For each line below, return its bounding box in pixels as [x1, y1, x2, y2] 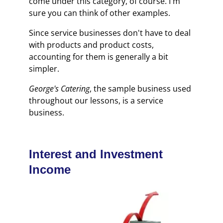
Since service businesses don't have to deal [29, 27, 191, 38]
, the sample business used [90, 83, 192, 94]
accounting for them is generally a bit [29, 51, 169, 62]
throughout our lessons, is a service [29, 95, 164, 106]
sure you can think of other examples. [29, 7, 171, 18]
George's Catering [29, 83, 90, 94]
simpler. [29, 63, 60, 74]
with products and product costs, [29, 39, 154, 50]
